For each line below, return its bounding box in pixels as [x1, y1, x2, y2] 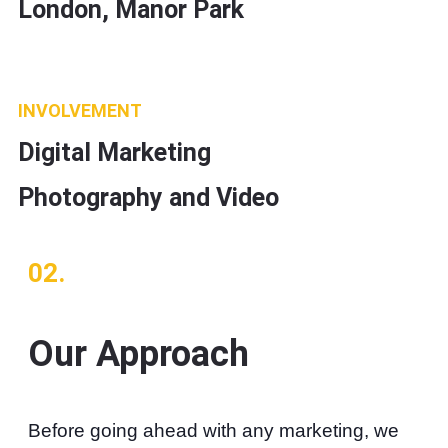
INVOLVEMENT [18, 100, 142, 121]
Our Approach [28, 333, 249, 375]
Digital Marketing [18, 138, 211, 167]
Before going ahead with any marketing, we [28, 420, 399, 441]
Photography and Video [18, 183, 279, 212]
